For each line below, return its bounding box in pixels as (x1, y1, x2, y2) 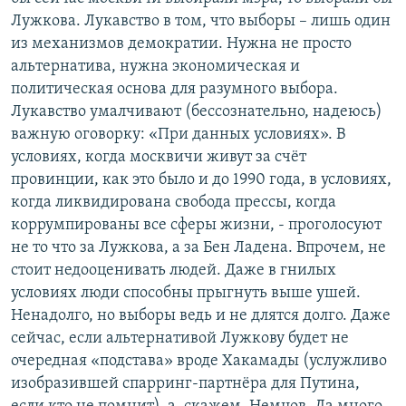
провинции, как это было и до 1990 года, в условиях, (11, 171, 391, 189)
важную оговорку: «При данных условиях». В (11, 126, 345, 144)
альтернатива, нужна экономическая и (11, 58, 300, 76)
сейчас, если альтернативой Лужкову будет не (11, 330, 349, 348)
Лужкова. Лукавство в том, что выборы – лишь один (11, 13, 391, 31)
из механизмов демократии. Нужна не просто (11, 35, 352, 53)
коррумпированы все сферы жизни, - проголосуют (11, 217, 382, 235)
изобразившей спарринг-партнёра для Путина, (11, 375, 360, 393)
